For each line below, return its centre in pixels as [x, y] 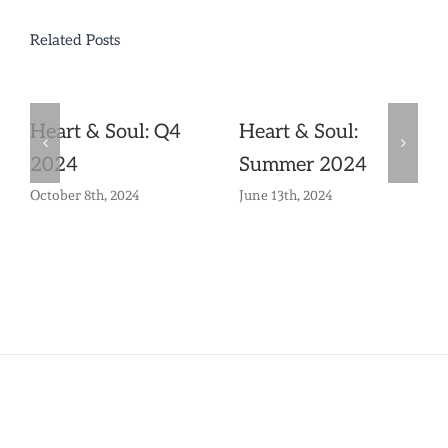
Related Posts [75, 40]
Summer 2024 [303, 165]
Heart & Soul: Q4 [105, 132]
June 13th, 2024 [286, 195]
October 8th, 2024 [85, 195]
